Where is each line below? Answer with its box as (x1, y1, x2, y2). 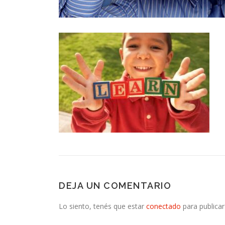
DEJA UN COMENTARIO (59, 180, 171, 191)
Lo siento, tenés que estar (59, 201, 146, 211)
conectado (146, 201, 181, 211)
